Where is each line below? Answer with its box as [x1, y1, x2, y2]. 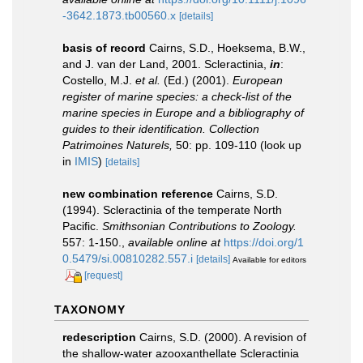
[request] [84, 270, 122, 281]
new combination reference [62, 187, 213, 200]
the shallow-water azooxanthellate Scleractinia [62, 346, 299, 360]
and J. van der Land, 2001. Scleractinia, [62, 58, 270, 70]
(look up [257, 139, 301, 152]
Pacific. [62, 220, 102, 233]
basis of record [62, 41, 146, 54]
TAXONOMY [54, 302, 126, 316]
